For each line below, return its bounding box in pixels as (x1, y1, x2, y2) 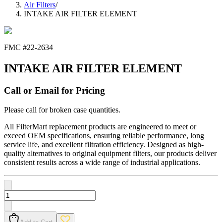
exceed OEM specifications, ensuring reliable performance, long (4, 131, 204, 140)
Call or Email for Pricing (4, 85, 105, 96)
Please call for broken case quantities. (4, 105, 120, 114)
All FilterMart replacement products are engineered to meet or (4, 122, 196, 131)
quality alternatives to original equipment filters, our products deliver (4, 149, 217, 158)
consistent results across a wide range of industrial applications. (4, 158, 200, 166)
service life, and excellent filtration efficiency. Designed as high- (4, 140, 204, 149)
